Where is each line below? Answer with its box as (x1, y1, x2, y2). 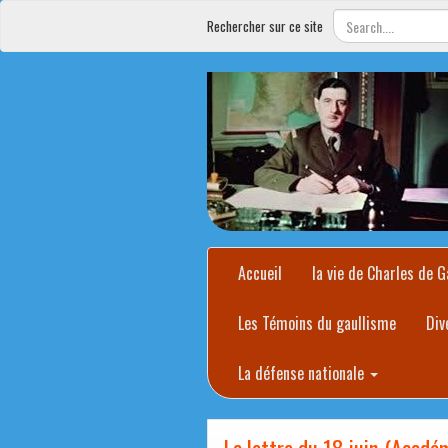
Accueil (238, 261, 282, 285)
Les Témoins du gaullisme (238, 311, 396, 335)
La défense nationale (238, 361, 368, 385)
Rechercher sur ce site (207, 16, 323, 36)
